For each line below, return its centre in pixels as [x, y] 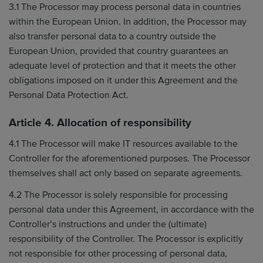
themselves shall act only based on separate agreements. [126, 173]
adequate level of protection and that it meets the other [122, 66]
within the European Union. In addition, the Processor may [128, 22]
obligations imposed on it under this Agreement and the [123, 80]
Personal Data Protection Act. [69, 95]
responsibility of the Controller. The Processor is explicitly [126, 239]
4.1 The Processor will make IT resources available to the [123, 144]
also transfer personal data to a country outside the [112, 36]
